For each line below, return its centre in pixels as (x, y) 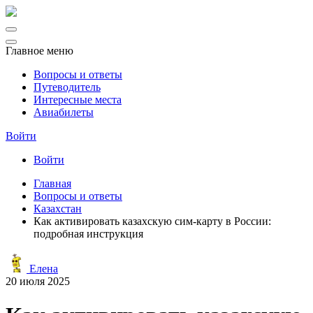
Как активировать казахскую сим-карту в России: (152, 221)
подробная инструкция (88, 234)
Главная (52, 183)
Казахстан (58, 209)
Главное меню (39, 51)
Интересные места (78, 100)
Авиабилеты (64, 112)
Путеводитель (67, 87)
